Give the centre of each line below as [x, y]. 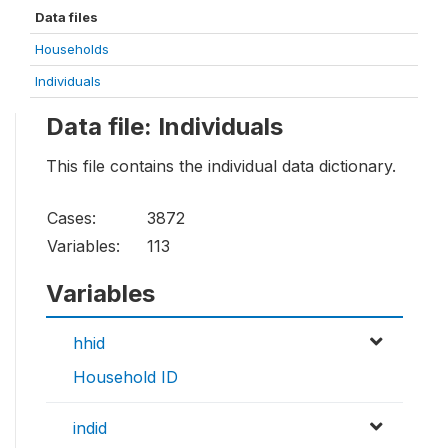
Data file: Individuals [164, 126]
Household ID [125, 377]
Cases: [71, 218]
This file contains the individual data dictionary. [221, 166]
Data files [66, 16]
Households [72, 48]
